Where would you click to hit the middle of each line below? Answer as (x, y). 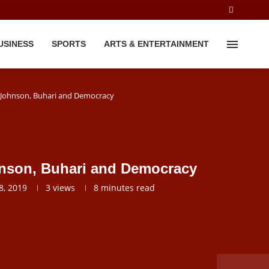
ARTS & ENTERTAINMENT (156, 44)
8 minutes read (124, 188)
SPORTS (68, 44)
